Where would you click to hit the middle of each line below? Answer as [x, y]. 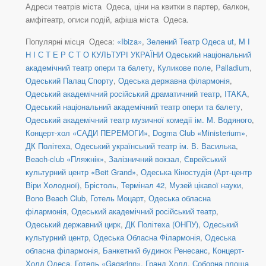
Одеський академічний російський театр [144, 211]
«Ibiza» [129, 42]
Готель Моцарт [117, 198]
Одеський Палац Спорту [69, 81]
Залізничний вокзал [144, 159]
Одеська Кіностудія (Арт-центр [196, 172]
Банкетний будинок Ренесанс [155, 251]
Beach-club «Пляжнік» [65, 159]
